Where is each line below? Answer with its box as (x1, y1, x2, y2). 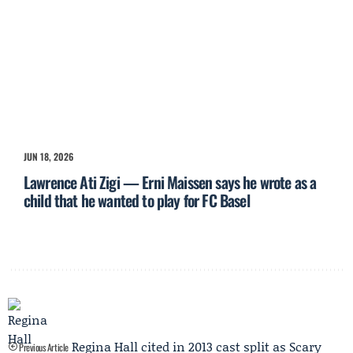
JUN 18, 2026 (24, 150, 73, 164)
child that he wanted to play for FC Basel (24, 188, 250, 213)
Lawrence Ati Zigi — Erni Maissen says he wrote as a (24, 170, 317, 195)
